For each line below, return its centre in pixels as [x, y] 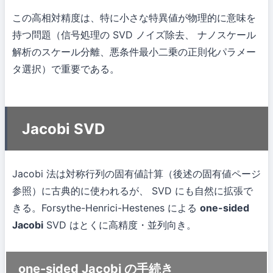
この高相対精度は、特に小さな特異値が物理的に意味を [134, 18]
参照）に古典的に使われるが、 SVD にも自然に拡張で [133, 191]
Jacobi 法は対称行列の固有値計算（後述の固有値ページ [136, 174]
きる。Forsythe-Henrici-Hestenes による [106, 208]
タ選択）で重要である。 [66, 69]
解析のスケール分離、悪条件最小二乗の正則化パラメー [134, 52]
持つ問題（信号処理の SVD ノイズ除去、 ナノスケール [134, 35]
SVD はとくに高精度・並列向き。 [120, 225]
